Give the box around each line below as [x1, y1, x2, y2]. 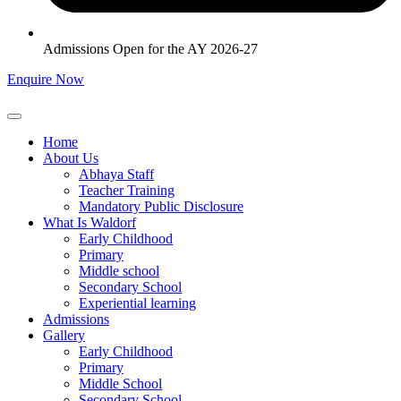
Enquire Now [7, 72, 84, 87]
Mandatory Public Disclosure [79, 199, 243, 214]
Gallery [43, 328, 85, 343]
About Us [43, 150, 98, 166]
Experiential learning [79, 295, 196, 311]
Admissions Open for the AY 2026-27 [43, 41, 258, 56]
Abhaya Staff [79, 166, 154, 182]
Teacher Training [79, 183, 175, 198]
